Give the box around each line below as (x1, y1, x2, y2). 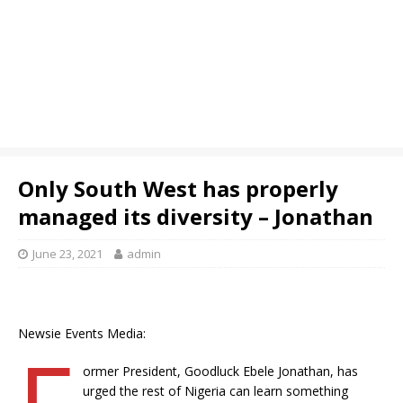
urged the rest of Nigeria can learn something (82, 382, 348, 399)
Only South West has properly (18, 174, 338, 203)
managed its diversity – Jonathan (18, 201, 373, 231)
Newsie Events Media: (18, 325, 146, 342)
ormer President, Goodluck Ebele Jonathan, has (82, 363, 358, 380)
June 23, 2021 (32, 246, 103, 262)
